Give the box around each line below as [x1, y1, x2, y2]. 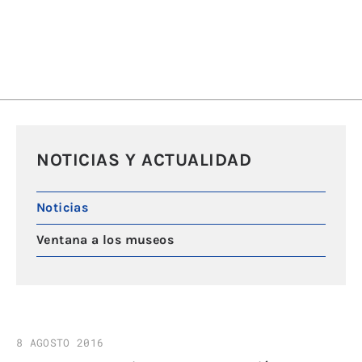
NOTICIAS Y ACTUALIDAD [36, 149, 252, 170]
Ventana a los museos [36, 232, 174, 247]
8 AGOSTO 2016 [16, 335, 104, 350]
